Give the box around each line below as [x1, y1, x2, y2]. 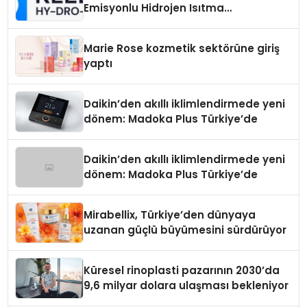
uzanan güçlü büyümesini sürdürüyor [84, 222, 287, 237]
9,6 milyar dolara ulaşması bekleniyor [84, 278, 289, 293]
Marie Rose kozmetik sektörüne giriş [84, 40, 280, 56]
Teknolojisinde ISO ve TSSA [84, 15, 231, 30]
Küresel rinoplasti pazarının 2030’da [84, 262, 280, 278]
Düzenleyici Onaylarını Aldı [84, 30, 228, 45]
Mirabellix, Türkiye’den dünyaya [84, 207, 256, 222]
